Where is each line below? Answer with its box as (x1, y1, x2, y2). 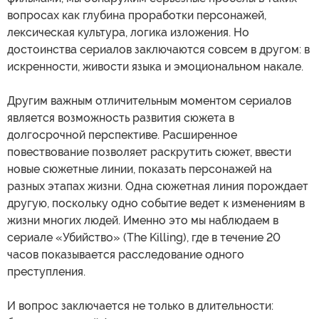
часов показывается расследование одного (7, 248, 244, 262)
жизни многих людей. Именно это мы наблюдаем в (7, 214, 278, 228)
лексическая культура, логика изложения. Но (7, 26, 249, 40)
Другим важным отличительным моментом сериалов (7, 94, 291, 108)
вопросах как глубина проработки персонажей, (7, 9, 266, 23)
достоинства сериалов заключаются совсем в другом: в (7, 43, 310, 57)
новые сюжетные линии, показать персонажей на (7, 162, 272, 177)
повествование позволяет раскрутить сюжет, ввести (7, 145, 291, 159)
